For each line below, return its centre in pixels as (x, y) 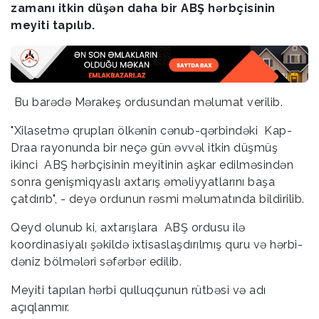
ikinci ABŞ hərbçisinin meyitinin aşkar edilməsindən (152, 164)
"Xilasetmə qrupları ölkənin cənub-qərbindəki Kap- (151, 130)
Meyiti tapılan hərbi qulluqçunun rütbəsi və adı (138, 290)
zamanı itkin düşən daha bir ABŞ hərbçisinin (143, 9)
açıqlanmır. (40, 307)
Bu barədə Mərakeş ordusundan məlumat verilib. (147, 102)
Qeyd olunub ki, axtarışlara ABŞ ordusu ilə (128, 227)
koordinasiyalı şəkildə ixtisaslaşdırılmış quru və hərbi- (157, 244)
